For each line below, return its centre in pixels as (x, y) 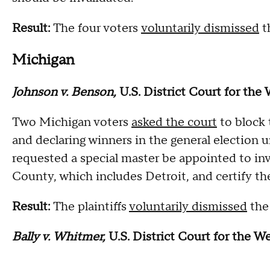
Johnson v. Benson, (66, 92)
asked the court (174, 122)
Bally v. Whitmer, (60, 237)
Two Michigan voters (72, 122)
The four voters (97, 28)
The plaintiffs (89, 206)
